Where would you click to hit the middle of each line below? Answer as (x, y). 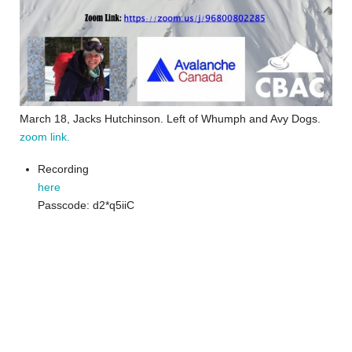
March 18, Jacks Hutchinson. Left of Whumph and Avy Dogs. (170, 118)
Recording (64, 169)
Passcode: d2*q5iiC (86, 205)
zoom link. (45, 136)
